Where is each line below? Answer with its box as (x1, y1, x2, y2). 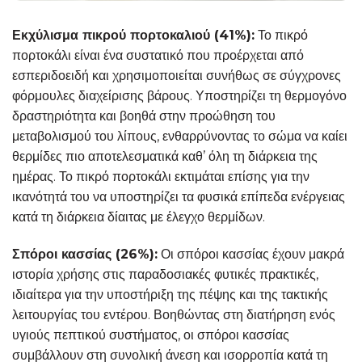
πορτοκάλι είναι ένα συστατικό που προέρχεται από (12, 48, 304, 64)
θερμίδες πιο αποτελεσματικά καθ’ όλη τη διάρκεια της (12, 149, 318, 165)
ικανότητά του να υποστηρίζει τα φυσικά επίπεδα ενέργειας (12, 189, 345, 205)
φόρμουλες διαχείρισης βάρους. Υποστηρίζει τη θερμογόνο (12, 88, 347, 104)
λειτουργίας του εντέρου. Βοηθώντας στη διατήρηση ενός (12, 306, 335, 322)
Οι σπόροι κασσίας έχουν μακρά (158, 246, 344, 262)
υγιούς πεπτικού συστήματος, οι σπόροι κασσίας (12, 326, 289, 343)
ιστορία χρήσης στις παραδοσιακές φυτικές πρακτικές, (12, 266, 318, 282)
